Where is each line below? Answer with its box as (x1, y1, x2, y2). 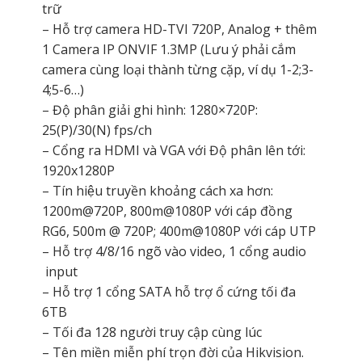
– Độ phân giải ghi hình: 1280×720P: (41, 101, 258, 120)
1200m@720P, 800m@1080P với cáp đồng (41, 202, 293, 221)
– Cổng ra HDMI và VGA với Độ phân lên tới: (41, 141, 305, 160)
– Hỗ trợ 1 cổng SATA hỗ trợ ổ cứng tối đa (41, 283, 296, 301)
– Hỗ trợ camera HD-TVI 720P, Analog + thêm (41, 20, 317, 39)
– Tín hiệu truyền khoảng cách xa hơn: (41, 182, 273, 200)
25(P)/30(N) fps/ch (41, 121, 152, 140)
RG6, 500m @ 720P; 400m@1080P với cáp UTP (41, 222, 316, 241)
